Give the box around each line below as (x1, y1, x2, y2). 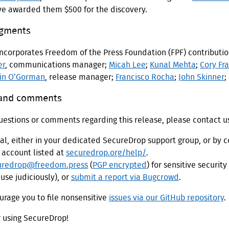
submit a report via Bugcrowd (71, 173, 179, 182)
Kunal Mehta (150, 61, 196, 70)
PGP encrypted (93, 161, 147, 170)
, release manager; (45, 73, 116, 82)
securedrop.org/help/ (66, 149, 146, 157)
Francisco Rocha (116, 73, 174, 82)
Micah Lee (109, 61, 146, 70)
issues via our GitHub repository (109, 194, 224, 202)
